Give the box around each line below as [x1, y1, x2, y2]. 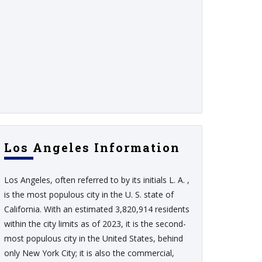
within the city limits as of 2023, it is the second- [4, 218, 186, 229]
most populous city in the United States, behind [4, 233, 183, 244]
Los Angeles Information [4, 140, 180, 155]
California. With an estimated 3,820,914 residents [4, 204, 189, 215]
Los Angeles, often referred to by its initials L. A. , [4, 174, 189, 185]
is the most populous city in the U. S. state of [4, 189, 174, 200]
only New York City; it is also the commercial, [4, 247, 174, 258]
